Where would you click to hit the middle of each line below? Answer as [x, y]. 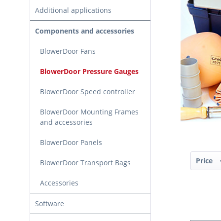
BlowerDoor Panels [71, 143]
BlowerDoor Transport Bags [85, 163]
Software [50, 204]
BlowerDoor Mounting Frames [89, 112]
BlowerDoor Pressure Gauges [89, 72]
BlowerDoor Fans [68, 51]
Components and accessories [85, 31]
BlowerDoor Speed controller [88, 92]
